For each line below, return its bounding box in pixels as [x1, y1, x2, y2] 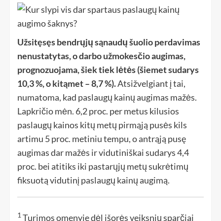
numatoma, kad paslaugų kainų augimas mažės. [17, 92, 197, 103]
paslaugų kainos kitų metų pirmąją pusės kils [17, 119, 187, 130]
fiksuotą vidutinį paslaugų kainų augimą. [17, 175, 170, 185]
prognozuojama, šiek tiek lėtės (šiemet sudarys [17, 64, 199, 75]
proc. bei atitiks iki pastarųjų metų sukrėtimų [17, 161, 188, 172]
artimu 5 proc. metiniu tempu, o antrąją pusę [17, 133, 186, 144]
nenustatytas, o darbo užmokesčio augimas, [17, 50, 185, 61]
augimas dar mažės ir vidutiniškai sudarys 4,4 [17, 147, 189, 158]
